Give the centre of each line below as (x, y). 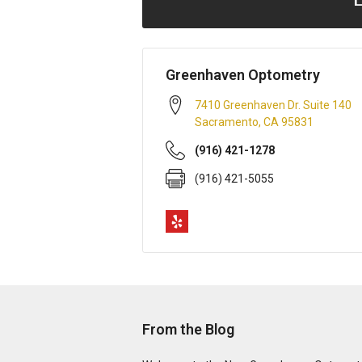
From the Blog (188, 329)
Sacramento (227, 122)
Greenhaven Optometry (243, 75)
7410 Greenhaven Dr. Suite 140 (273, 105)
